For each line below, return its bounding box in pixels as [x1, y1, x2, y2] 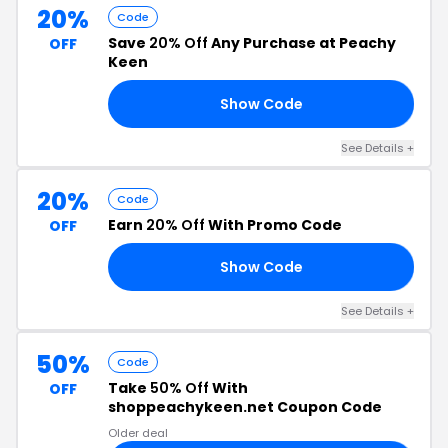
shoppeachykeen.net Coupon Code [108, 397, 382, 417]
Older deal [108, 425, 168, 441]
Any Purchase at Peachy [208, 33, 396, 53]
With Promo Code [205, 215, 342, 235]
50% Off [150, 378, 209, 398]
